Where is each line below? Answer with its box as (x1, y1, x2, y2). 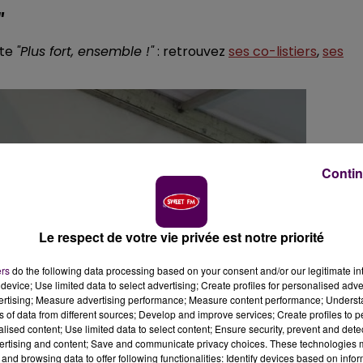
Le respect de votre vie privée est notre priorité (39, 228, 324, 246)
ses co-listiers (228, 41, 317, 61)
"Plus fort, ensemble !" (16, 41, 154, 61)
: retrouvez (154, 41, 228, 61)
